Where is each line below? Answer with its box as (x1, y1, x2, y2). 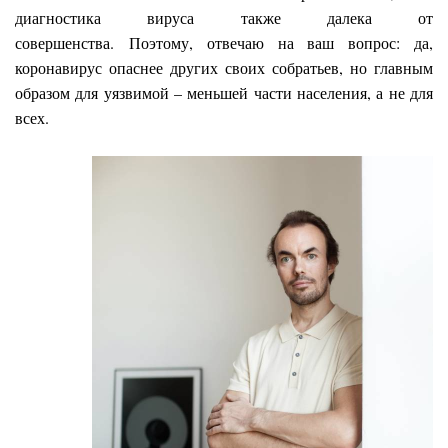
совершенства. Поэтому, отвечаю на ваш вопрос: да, (15, 31, 433, 53)
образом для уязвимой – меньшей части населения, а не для (15, 81, 433, 103)
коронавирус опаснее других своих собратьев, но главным (15, 56, 433, 78)
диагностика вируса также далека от (15, 6, 433, 28)
